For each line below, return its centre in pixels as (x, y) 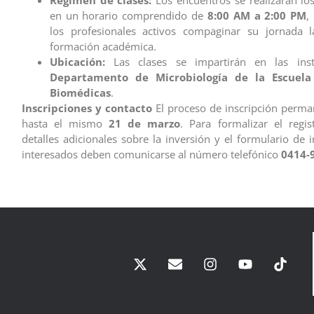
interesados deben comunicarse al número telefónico (151, 155)
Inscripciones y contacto (87, 108)
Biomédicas (80, 93)
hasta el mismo (65, 124)
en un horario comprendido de (128, 16)
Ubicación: (77, 62)
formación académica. (103, 47)
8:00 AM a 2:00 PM (257, 16)
